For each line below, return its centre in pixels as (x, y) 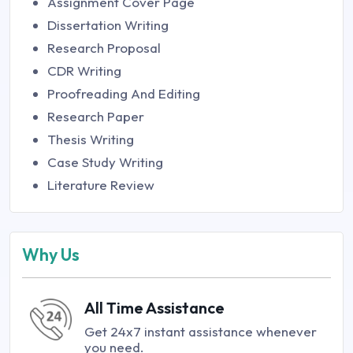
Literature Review (101, 185)
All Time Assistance (154, 308)
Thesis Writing (91, 139)
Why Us (51, 255)
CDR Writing (84, 71)
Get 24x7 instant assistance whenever (200, 331)
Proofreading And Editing (124, 93)
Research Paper (96, 116)
